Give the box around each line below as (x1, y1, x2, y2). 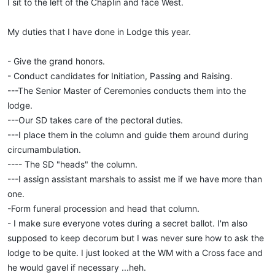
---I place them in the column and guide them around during (7, 130, 249, 140)
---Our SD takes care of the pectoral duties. (7, 115, 183, 125)
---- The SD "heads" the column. (7, 159, 137, 169)
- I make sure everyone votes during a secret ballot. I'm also (7, 218, 247, 228)
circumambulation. (7, 144, 81, 155)
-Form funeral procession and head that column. (7, 203, 199, 214)
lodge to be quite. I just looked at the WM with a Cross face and (7, 247, 263, 258)
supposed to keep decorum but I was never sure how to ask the (7, 233, 264, 243)
